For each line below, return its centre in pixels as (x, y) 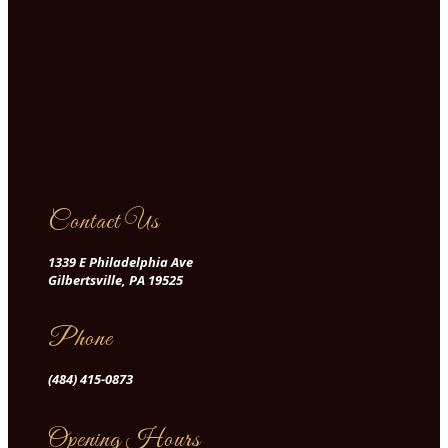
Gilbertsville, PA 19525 (115, 280)
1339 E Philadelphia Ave (120, 262)
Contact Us (104, 222)
